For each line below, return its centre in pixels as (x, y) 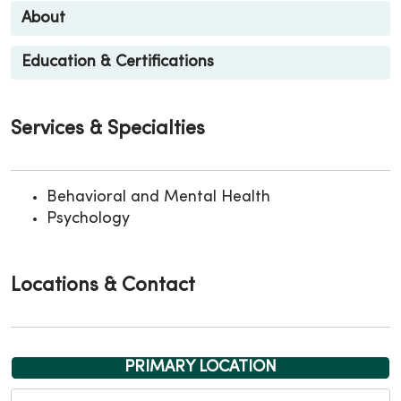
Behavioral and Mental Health (158, 197)
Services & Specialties (108, 129)
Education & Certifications (118, 63)
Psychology (88, 218)
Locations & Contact (103, 286)
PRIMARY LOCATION (200, 367)
